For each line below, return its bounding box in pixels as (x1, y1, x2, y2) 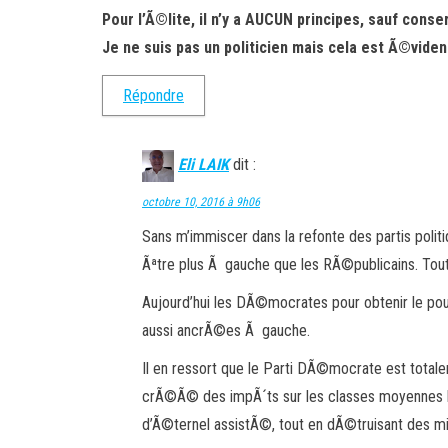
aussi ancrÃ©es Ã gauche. (142, 321, 310, 340)
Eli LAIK (178, 155, 229, 175)
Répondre (123, 86, 184, 105)
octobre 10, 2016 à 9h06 (142, 195, 260, 209)
